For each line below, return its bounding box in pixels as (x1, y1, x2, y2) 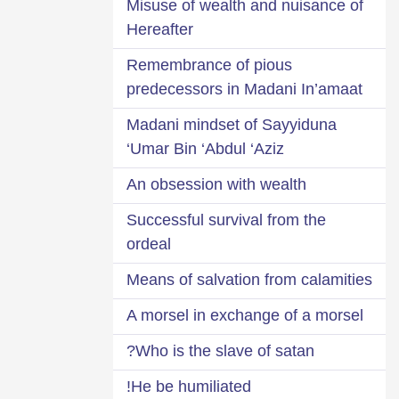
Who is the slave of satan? (135, 341, 314, 360)
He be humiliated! (131, 377, 251, 395)
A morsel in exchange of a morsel (126, 305, 363, 324)
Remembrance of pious (126, 55, 292, 74)
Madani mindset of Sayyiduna (126, 115, 337, 134)
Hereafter (126, 20, 193, 38)
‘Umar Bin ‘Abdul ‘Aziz (126, 139, 284, 158)
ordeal (126, 234, 171, 253)
